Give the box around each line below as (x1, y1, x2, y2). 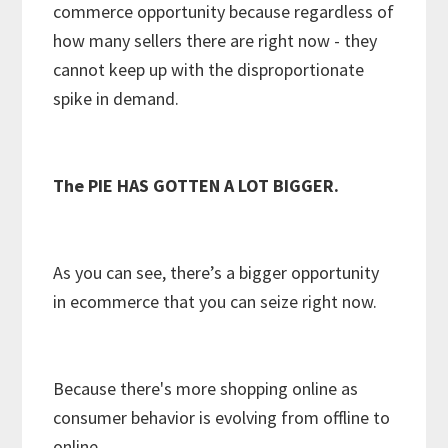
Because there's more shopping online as (53, 377, 359, 401)
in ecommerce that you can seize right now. (53, 290, 378, 314)
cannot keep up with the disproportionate (53, 58, 365, 82)
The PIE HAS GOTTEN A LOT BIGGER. (53, 174, 340, 198)
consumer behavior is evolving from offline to (53, 406, 391, 430)
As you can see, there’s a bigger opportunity (53, 261, 380, 285)
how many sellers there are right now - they (53, 29, 378, 53)
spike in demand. (53, 87, 180, 111)
